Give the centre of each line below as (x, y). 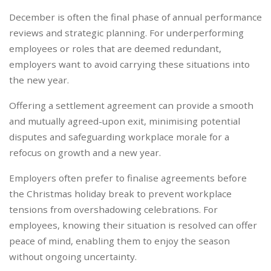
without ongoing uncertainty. (73, 257)
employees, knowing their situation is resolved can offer (133, 225)
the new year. (39, 80)
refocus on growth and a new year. (85, 153)
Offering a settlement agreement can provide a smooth (131, 106)
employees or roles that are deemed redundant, (115, 49)
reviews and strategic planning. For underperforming (126, 33)
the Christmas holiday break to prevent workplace (120, 194)
